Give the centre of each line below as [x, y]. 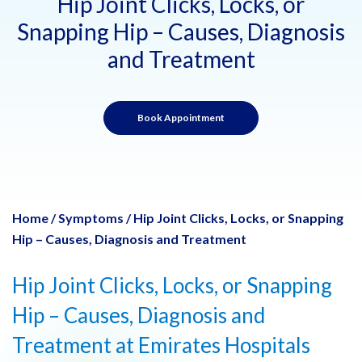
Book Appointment [181, 117]
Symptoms [91, 217]
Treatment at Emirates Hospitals [161, 345]
